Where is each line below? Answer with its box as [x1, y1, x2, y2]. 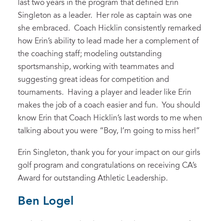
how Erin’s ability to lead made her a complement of [18, 37, 199, 45]
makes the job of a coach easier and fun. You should [18, 101, 200, 110]
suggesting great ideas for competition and [18, 75, 169, 84]
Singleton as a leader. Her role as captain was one [18, 11, 192, 20]
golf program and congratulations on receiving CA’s [18, 161, 197, 170]
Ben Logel [18, 195, 74, 208]
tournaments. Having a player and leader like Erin [18, 88, 191, 97]
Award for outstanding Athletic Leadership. [18, 174, 168, 183]
